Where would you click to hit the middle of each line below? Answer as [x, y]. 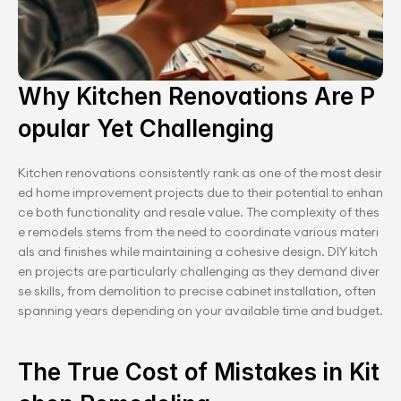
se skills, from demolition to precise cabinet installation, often [198, 291]
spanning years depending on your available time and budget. [200, 311]
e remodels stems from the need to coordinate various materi [198, 232]
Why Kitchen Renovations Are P [196, 96]
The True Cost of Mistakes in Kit [199, 372]
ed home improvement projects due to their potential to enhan [200, 192]
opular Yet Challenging [146, 128]
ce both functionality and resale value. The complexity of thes [199, 212]
